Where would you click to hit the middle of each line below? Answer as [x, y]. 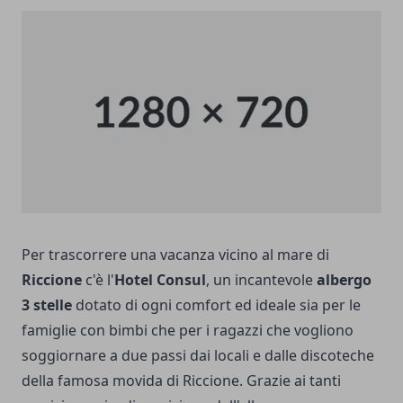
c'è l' [98, 279]
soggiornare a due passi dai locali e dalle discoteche [198, 355]
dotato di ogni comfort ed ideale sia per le [216, 304]
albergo [344, 279]
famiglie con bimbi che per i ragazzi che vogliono [188, 330]
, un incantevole [261, 279]
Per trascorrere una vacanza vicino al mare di [175, 254]
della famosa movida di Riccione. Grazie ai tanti [181, 380]
